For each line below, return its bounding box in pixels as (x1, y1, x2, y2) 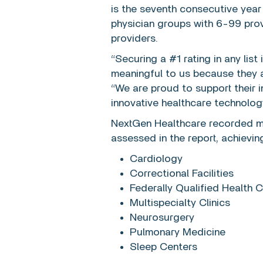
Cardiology (130, 154, 183, 164)
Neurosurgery (130, 213, 194, 223)
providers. (111, 33, 158, 44)
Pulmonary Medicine (130, 227, 225, 238)
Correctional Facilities (130, 168, 234, 179)
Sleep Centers (130, 242, 197, 252)
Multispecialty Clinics (130, 198, 230, 208)
